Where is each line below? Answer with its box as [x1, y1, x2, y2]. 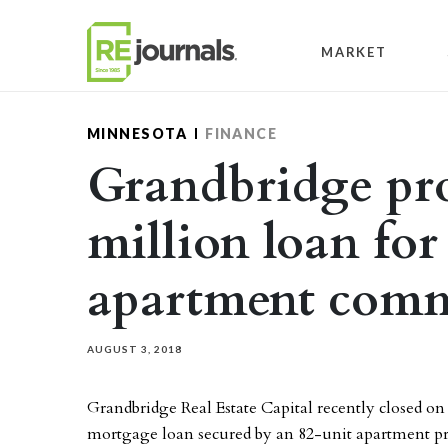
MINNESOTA [87, 125, 188, 142]
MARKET [321, 43, 387, 60]
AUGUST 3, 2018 [87, 343, 182, 355]
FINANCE [205, 125, 278, 142]
